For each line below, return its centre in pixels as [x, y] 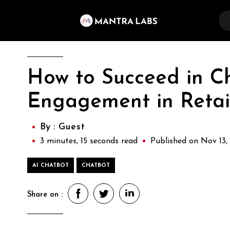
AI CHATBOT [51, 166]
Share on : [45, 195]
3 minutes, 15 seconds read [89, 141]
